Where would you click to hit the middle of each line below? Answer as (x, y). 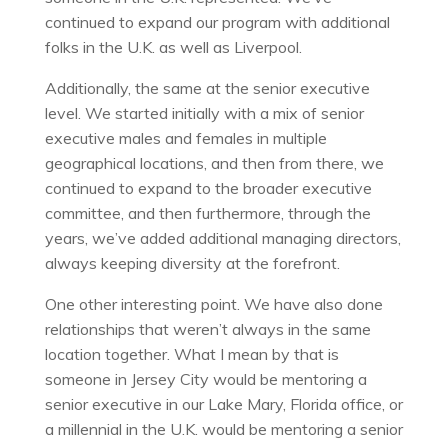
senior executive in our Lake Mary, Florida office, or (223, 403)
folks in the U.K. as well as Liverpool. (173, 46)
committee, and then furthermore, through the (207, 212)
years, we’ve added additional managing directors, (222, 237)
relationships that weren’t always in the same (207, 328)
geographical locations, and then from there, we (214, 162)
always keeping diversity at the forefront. (192, 262)
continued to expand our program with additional (217, 21)
